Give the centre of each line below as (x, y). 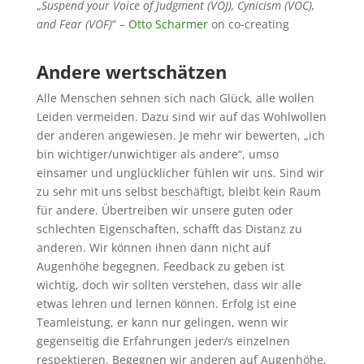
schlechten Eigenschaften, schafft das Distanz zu (169, 229)
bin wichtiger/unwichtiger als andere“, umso (157, 154)
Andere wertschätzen (131, 71)
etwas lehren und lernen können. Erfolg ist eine (166, 303)
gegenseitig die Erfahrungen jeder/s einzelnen (163, 341)
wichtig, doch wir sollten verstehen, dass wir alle (169, 285)
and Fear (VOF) (74, 24)
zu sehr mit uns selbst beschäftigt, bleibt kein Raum (178, 191)
